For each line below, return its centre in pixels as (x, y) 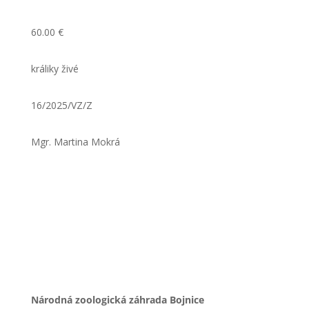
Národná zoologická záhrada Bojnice (117, 300)
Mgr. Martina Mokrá (75, 142)
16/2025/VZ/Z (61, 105)
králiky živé (54, 69)
